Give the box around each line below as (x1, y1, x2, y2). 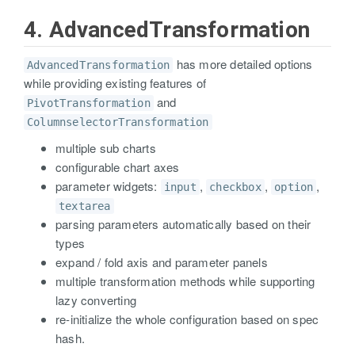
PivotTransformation (27, 97, 151, 109)
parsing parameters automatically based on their (55, 216, 311, 232)
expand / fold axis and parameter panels (55, 254, 268, 270)
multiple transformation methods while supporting (55, 273, 315, 289)
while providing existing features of (24, 74, 207, 91)
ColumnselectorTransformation (27, 116, 209, 128)
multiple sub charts (55, 139, 156, 156)
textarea (59, 200, 111, 212)
